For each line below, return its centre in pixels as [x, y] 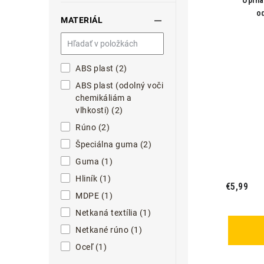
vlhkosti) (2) [99, 110]
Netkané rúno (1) [109, 230]
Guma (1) [94, 161]
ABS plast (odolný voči [119, 85]
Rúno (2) [93, 127]
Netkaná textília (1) [113, 213]
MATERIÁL [82, 20]
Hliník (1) [93, 179]
